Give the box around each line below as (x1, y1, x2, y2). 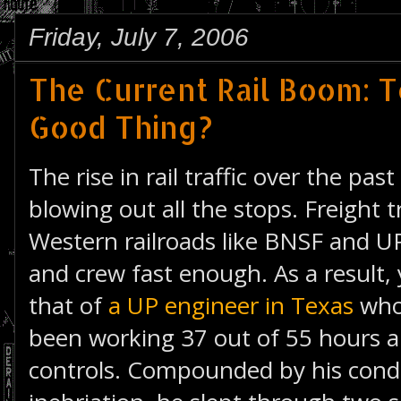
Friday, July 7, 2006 (29, 23, 249, 51)
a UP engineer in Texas (108, 289, 354, 321)
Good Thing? (29, 108, 213, 146)
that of (29, 289, 108, 321)
